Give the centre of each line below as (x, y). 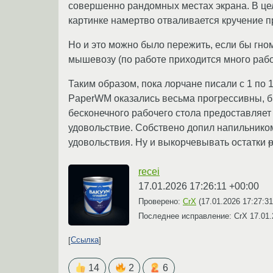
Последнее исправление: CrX (194, 216)
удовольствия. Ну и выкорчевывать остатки (168, 142)
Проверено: (161, 201)
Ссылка (85, 240)
